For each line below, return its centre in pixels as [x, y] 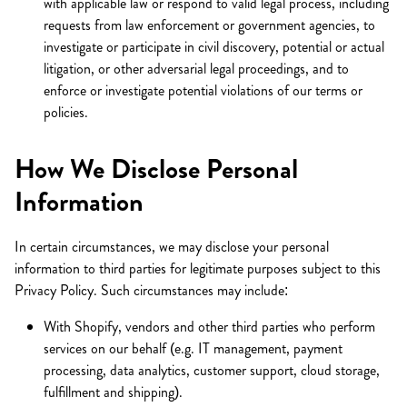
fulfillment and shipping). [113, 392]
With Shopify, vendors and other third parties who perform [209, 327]
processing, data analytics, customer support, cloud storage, [212, 370]
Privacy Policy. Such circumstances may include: [151, 290]
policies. [66, 112]
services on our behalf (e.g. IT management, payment [193, 348]
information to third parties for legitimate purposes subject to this [198, 268]
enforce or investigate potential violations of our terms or [203, 90]
